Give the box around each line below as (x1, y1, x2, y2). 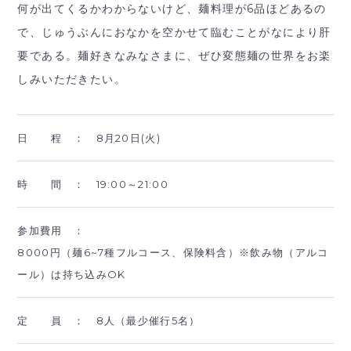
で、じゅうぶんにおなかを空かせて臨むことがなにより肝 (17, 25, 331, 40)
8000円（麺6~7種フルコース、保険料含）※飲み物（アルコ (17, 246, 329, 259)
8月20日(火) (96, 132, 161, 145)
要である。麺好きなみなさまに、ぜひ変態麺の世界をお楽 (17, 49, 331, 63)
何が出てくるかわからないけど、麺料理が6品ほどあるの (17, 2, 327, 16)
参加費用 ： (17, 224, 96, 237)
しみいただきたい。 (17, 72, 127, 87)
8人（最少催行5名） (96, 314, 201, 327)
